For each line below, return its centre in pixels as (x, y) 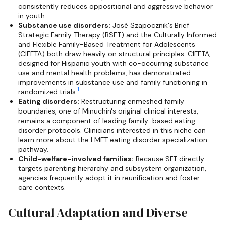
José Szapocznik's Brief (150, 25)
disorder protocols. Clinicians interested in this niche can (112, 130)
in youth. (32, 15)
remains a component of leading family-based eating (107, 120)
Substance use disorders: (64, 25)
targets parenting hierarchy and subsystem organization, (112, 168)
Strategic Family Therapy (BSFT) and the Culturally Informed (118, 34)
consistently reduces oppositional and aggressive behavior (116, 6)
